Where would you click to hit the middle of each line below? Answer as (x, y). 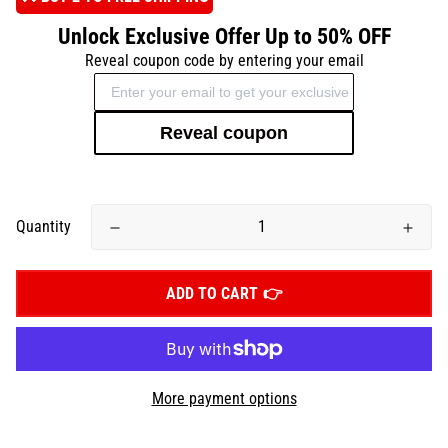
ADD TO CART (211, 293)
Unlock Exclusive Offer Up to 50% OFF (224, 36)
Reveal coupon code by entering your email (224, 60)
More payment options (224, 398)
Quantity (43, 226)
